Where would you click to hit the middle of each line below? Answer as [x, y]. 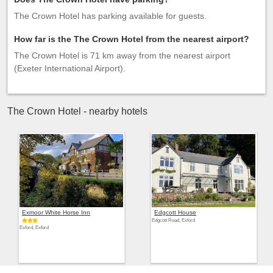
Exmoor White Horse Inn [56, 212]
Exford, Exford [34, 227]
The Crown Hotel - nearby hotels [77, 111]
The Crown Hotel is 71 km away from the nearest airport [122, 55]
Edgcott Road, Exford [174, 220]
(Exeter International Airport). [70, 68]
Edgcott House [175, 212]
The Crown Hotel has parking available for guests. [110, 16]
